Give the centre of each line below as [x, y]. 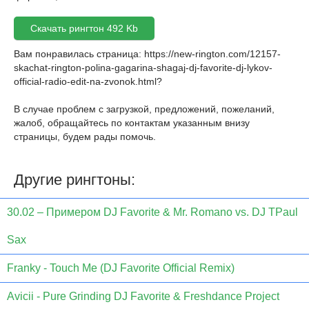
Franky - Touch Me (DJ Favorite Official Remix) [121, 268]
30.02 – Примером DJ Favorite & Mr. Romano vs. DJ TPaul [152, 212]
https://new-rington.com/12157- [212, 54]
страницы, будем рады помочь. [85, 137]
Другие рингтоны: [74, 180]
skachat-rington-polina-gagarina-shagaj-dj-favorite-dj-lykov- [143, 68]
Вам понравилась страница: [79, 54]
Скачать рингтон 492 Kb [84, 28]
